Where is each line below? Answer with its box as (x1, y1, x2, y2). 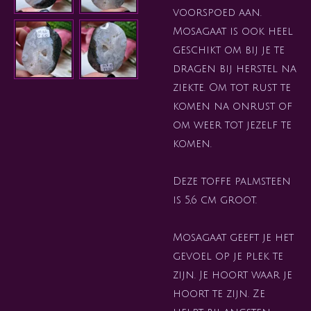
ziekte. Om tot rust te (173, 81, 291, 93)
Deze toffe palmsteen (173, 175, 291, 187)
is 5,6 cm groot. (173, 194, 257, 205)
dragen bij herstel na (173, 62, 296, 74)
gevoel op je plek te (173, 250, 283, 262)
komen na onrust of (173, 100, 292, 112)
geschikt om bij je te (173, 44, 285, 56)
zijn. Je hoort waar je (173, 269, 292, 280)
